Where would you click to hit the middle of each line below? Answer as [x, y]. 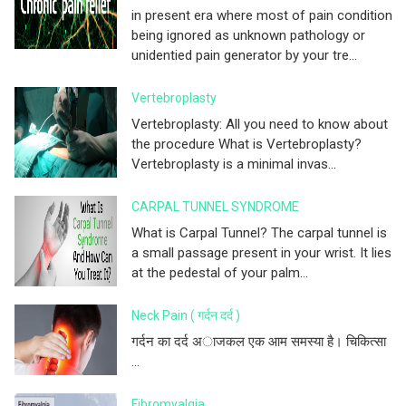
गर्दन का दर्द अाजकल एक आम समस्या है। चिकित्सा [259, 341]
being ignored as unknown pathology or [248, 35]
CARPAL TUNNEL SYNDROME [215, 206]
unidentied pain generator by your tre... [244, 55]
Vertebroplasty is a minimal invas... [234, 164]
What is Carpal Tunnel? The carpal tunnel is [259, 232]
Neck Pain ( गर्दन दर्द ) [186, 315]
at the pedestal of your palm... [220, 272]
